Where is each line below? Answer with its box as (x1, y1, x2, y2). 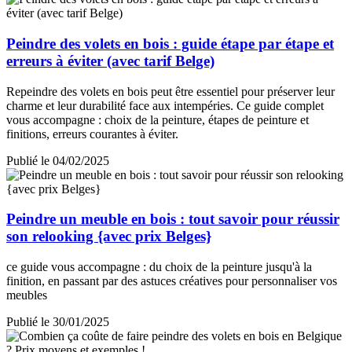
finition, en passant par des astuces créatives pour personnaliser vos (6, 274, 337, 288)
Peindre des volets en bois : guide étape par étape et (6, 35, 334, 52)
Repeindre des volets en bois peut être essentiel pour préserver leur (6, 84, 335, 98)
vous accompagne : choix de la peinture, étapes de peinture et (6, 112, 309, 126)
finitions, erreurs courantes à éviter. (6, 126, 178, 141)
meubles (6, 288, 47, 302)
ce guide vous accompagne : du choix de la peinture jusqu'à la (6, 260, 312, 274)
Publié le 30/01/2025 (6, 315, 109, 329)
